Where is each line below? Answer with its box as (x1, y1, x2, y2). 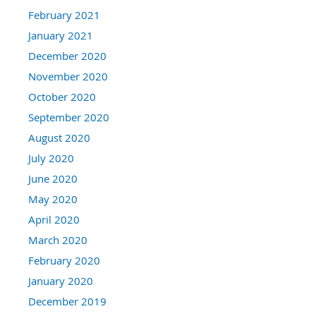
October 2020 (28, 90, 96, 104)
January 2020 (28, 274, 93, 288)
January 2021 (28, 28, 93, 43)
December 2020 (28, 49, 107, 63)
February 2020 (28, 253, 100, 268)
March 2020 (28, 233, 87, 248)
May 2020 (28, 192, 78, 207)
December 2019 (28, 294, 107, 309)
